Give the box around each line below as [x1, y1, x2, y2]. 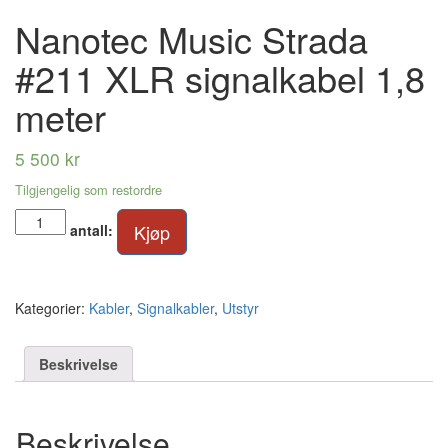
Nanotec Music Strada [15, 13, 368, 65]
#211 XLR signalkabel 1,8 [15, 52, 425, 104]
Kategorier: [15, 298, 89, 319]
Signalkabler [137, 298, 214, 319]
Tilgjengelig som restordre [15, 180, 162, 200]
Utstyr [222, 298, 259, 319]
